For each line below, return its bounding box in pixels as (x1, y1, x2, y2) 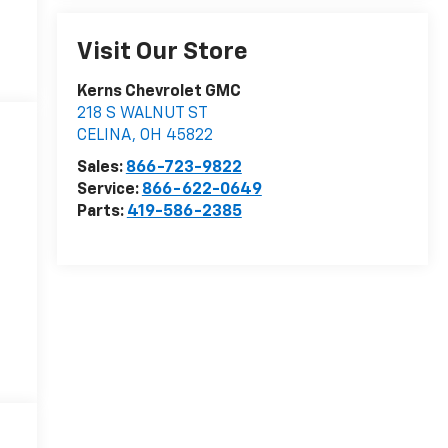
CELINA (76, 128, 132, 145)
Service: (76, 182, 142, 199)
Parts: (76, 204, 127, 221)
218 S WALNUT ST (76, 106, 208, 123)
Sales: (76, 160, 126, 177)
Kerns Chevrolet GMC (76, 84, 241, 101)
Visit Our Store (76, 40, 248, 65)
